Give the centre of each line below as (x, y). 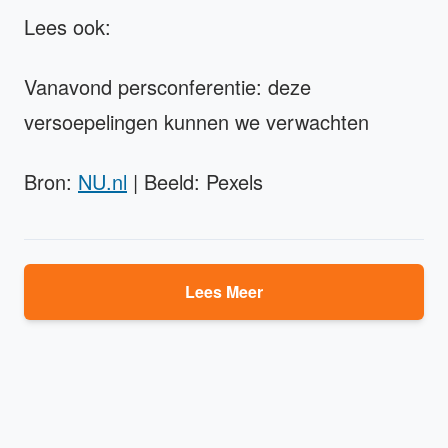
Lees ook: (67, 26)
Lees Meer (224, 291)
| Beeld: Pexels (195, 181)
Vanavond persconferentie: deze (167, 86)
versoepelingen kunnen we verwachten (196, 121)
